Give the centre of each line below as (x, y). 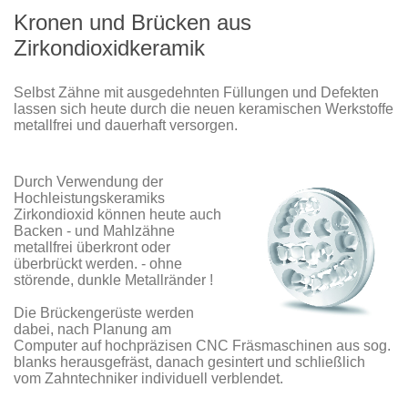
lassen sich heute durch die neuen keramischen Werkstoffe (204, 109)
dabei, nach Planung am (92, 330)
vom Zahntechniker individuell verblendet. (148, 379)
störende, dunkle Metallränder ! (113, 280)
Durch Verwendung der (88, 182)
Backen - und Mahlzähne (94, 231)
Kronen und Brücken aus (133, 23)
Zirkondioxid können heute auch (117, 215)
